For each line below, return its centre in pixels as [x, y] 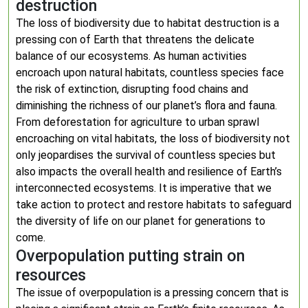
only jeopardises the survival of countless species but [146, 155]
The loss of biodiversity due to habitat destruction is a [147, 23]
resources [51, 275]
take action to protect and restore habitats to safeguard [154, 205]
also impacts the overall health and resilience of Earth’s [149, 172]
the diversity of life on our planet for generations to [141, 221]
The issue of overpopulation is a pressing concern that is [152, 293]
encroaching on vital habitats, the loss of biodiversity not [153, 139]
